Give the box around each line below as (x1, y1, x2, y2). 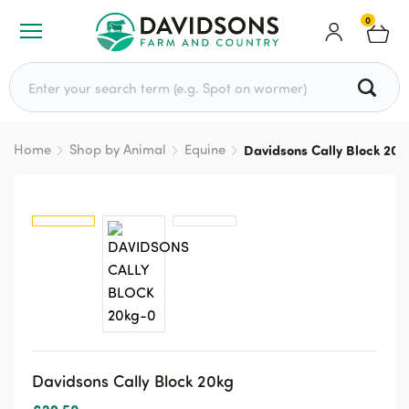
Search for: (9, 62, 74, 79)
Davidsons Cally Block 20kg (32, 370, 234, 391)
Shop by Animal (69, 141, 166, 158)
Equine (184, 141, 225, 158)
